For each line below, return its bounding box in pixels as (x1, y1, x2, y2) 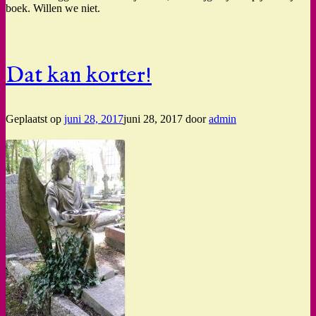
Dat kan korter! (6, 61, 152, 91)
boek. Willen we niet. (6, 2, 100, 15)
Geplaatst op (6, 113, 64, 126)
